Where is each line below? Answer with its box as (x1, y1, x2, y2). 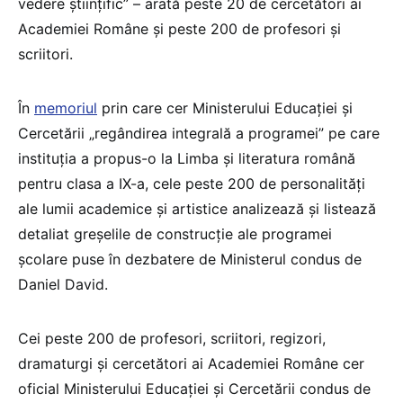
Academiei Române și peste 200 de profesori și (18, 19, 341, 38)
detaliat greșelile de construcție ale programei (18, 224, 332, 243)
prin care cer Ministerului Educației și (97, 98, 353, 117)
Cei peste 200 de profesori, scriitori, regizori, (18, 328, 326, 347)
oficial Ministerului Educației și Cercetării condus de (18, 379, 371, 398)
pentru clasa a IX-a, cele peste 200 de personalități (18, 174, 365, 193)
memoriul (34, 98, 97, 117)
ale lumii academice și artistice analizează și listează (18, 199, 376, 218)
